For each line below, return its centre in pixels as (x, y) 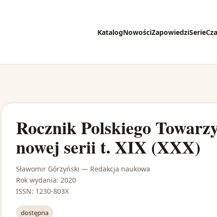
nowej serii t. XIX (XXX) (108, 147)
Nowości (137, 32)
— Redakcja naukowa (115, 169)
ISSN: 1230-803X (42, 191)
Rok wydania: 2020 (46, 180)
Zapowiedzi (170, 32)
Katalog (110, 32)
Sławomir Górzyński (48, 169)
